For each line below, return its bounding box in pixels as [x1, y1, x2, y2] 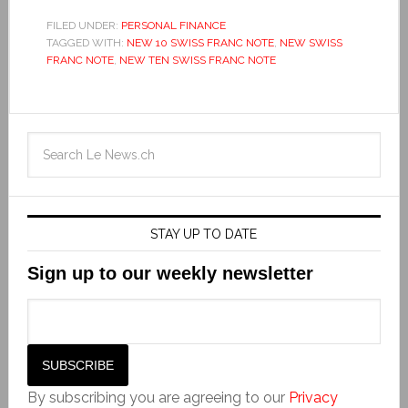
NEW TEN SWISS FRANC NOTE [118, 53, 276, 66]
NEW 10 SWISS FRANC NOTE [126, 36, 274, 49]
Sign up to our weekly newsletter [26, 262, 313, 283]
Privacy [288, 388, 338, 406]
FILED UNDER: [46, 18, 121, 32]
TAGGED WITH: [46, 36, 127, 49]
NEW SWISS [279, 36, 342, 49]
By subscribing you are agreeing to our [26, 388, 289, 406]
